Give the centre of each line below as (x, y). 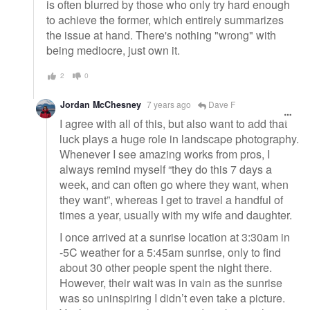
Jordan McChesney (101, 104)
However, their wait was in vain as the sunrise (171, 282)
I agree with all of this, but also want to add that (173, 124)
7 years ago (169, 104)
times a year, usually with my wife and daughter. (176, 215)
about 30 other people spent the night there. (166, 267)
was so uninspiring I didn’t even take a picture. (172, 298)
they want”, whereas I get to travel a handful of (171, 200)
